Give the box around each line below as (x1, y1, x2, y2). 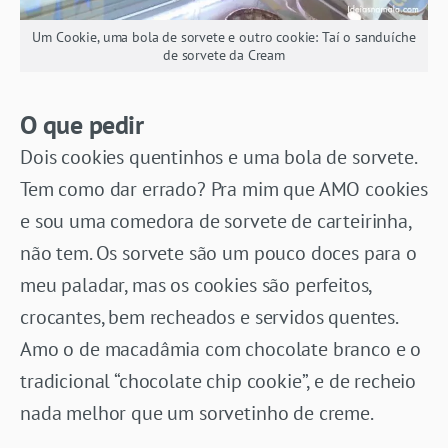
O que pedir (20, 107, 144, 141)
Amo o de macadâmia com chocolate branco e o (20, 335, 422, 362)
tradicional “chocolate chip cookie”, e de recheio (20, 367, 417, 394)
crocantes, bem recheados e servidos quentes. (20, 303, 397, 330)
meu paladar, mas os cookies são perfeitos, (20, 271, 372, 298)
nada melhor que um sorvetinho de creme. (20, 399, 374, 426)
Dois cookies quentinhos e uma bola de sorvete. (20, 143, 416, 170)
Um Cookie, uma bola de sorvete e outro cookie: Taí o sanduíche (32, 27, 416, 46)
